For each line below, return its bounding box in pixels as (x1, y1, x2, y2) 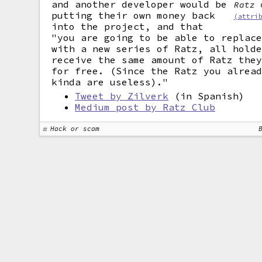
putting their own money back (51, 9, 216, 21)
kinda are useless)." (51, 76, 169, 88)
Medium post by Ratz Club (75, 101, 216, 113)
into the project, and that (51, 20, 204, 32)
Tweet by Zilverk (75, 90, 169, 102)
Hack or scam (50, 125, 100, 133)
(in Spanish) (168, 90, 245, 102)
